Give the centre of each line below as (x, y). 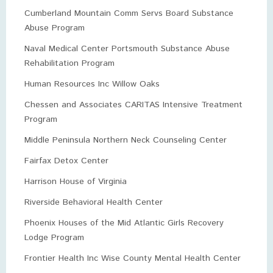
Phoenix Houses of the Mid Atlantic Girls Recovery (124, 223)
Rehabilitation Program (69, 63)
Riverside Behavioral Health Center (94, 202)
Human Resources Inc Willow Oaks (92, 84)
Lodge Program (54, 238)
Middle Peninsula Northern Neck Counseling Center (126, 140)
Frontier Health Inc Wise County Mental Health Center (133, 258)
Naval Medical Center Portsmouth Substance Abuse (127, 49)
